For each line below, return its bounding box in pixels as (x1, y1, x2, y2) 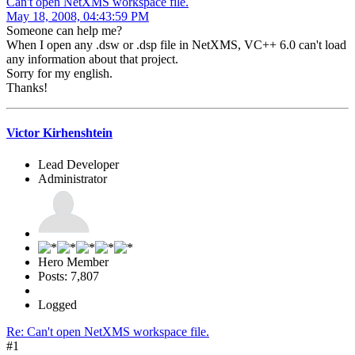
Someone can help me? (6, 24, 122, 38)
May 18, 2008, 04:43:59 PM (6, 10, 149, 24)
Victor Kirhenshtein (6, 126, 113, 140)
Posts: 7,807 (38, 269, 99, 283)
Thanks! (6, 81, 48, 95)
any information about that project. (6, 52, 178, 67)
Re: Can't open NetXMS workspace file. (6, 324, 209, 338)
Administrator (38, 171, 107, 185)
